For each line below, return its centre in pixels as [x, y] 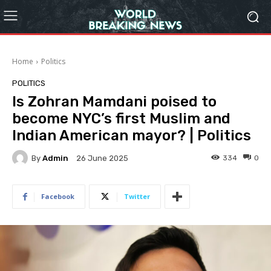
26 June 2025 [102, 158]
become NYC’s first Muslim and [121, 119]
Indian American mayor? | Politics [132, 135]
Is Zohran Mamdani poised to [114, 102]
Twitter [137, 196]
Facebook [58, 196]
